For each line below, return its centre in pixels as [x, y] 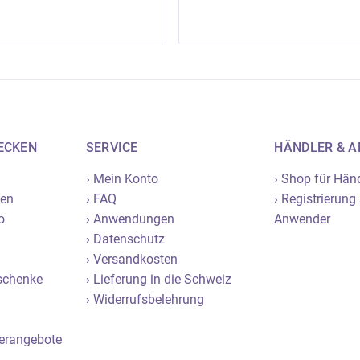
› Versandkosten [131, 259]
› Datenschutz [125, 239]
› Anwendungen [130, 219]
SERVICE [112, 147]
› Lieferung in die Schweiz [158, 279]
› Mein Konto [122, 178]
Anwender [303, 219]
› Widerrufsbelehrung [145, 299]
